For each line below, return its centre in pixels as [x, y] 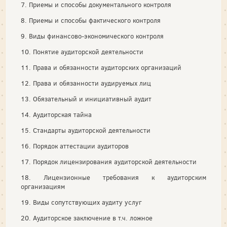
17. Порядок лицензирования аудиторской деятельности [109, 162]
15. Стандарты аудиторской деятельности [86, 130]
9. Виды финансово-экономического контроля [92, 36]
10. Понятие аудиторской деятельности [82, 52]
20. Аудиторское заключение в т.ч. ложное [87, 218]
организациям [43, 186]
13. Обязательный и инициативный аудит [86, 99]
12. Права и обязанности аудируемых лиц [86, 83]
